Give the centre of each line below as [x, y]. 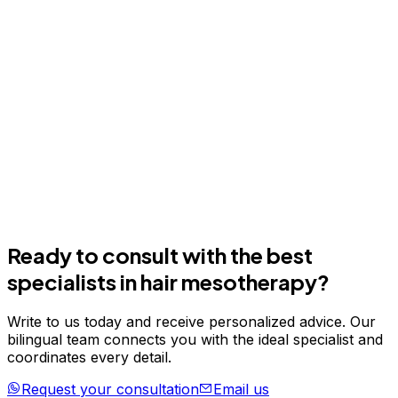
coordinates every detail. [89, 357]
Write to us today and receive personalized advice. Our [191, 321]
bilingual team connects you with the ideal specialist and [195, 339]
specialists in [72, 281]
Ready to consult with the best [160, 255]
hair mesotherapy [229, 281]
